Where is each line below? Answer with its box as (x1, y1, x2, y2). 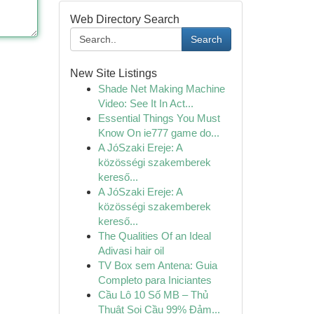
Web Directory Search (69, 13, 179, 25)
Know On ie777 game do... (97, 127, 219, 139)
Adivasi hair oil (97, 245, 164, 257)
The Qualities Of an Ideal (97, 230, 211, 242)
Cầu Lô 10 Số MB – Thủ (97, 289, 208, 301)
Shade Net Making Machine (97, 83, 225, 95)
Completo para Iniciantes (97, 274, 212, 286)
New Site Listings (69, 67, 157, 79)
